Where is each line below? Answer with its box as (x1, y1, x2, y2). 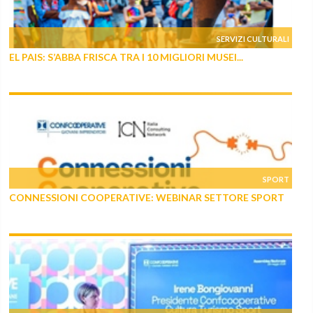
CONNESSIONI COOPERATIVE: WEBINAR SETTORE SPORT (9, 191, 285, 204)
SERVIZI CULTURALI (217, 34, 290, 43)
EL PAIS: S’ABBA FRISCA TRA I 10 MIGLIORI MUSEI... (9, 50, 244, 63)
